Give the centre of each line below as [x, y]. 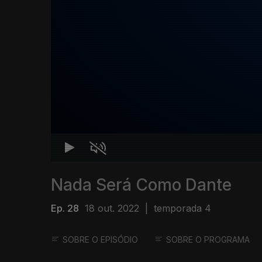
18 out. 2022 [112, 208]
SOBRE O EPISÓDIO [100, 240]
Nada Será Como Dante [141, 185]
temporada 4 [182, 208]
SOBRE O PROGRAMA [208, 240]
